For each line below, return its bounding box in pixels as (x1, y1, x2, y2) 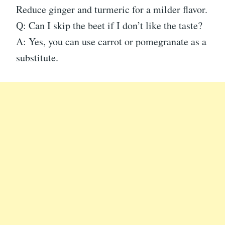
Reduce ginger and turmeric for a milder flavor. (16, 3, 207, 16)
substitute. (16, 51, 58, 64)
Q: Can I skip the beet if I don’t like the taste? (16, 19, 202, 32)
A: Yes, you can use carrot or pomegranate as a (16, 35, 206, 48)
